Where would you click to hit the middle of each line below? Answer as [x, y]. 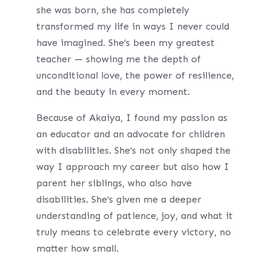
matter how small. [77, 248]
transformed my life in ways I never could [132, 26]
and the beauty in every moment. [113, 92]
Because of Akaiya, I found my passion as [132, 118]
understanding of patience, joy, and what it [134, 216]
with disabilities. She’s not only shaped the [133, 150]
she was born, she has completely [113, 10]
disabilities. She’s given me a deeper [119, 199]
